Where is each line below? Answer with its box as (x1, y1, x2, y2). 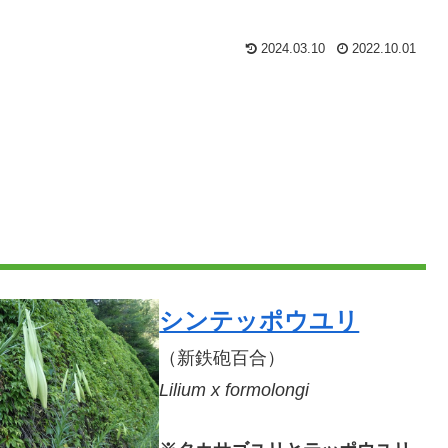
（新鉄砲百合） (159, 347, 286, 368)
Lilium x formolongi (159, 379, 310, 400)
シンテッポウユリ (159, 306, 360, 334)
